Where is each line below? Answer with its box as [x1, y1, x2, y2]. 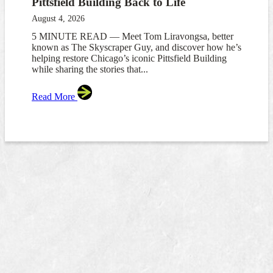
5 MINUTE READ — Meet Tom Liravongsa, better [32, 31, 233, 42]
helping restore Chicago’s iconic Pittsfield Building [32, 53, 227, 64]
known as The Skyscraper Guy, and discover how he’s [32, 42, 241, 53]
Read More [32, 91, 77, 102]
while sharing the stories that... [32, 64, 148, 75]
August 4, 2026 [32, 14, 85, 24]
